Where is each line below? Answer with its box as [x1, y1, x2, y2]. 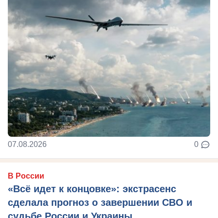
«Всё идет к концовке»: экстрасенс [8, 183, 176, 194]
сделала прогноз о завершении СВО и [8, 197, 192, 208]
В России [8, 172, 44, 180]
